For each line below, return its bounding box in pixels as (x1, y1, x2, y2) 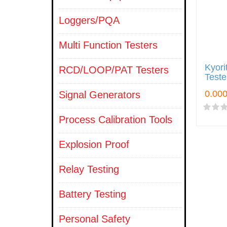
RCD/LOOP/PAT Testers (59, 64, 169, 75)
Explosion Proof (59, 139, 129, 150)
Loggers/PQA (59, 15, 120, 26)
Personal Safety (59, 213, 130, 224)
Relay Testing (59, 164, 119, 175)
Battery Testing (59, 188, 126, 200)
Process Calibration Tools (59, 114, 172, 125)
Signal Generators (59, 89, 140, 100)
